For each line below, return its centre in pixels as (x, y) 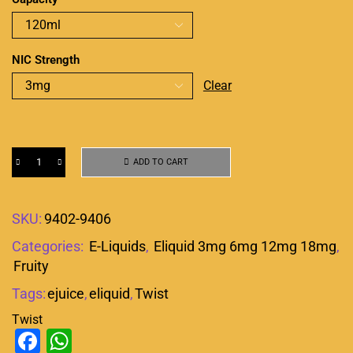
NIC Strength (46, 59)
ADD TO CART (161, 162)
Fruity (31, 266)
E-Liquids (117, 246)
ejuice (66, 293)
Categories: (49, 246)
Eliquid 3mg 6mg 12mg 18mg (245, 246)
